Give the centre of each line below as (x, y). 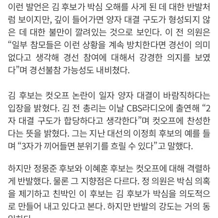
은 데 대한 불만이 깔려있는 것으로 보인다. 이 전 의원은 (109, 32)
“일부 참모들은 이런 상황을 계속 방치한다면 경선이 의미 (109, 44)
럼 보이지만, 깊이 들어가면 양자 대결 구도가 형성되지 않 (109, 19)
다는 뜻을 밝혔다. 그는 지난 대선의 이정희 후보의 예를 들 (109, 133)
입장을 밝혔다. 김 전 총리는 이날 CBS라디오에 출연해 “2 (109, 108)
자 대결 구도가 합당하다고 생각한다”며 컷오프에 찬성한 (109, 120)
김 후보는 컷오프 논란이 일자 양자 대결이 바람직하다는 (109, 95)
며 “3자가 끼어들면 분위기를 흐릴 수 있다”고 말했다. (100, 145)
